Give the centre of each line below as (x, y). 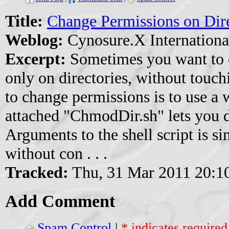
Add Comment (60, 201)
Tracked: (37, 173)
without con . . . (56, 154)
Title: (24, 21)
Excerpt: (36, 59)
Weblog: (34, 40)
